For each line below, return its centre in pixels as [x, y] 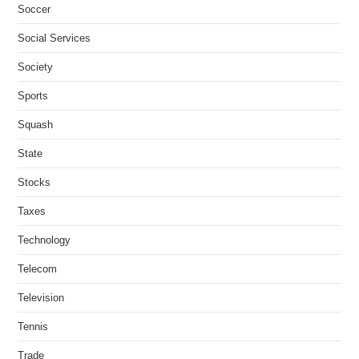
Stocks [34, 183]
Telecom [38, 269]
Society [36, 67]
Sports [33, 96]
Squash [36, 125]
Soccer [34, 10]
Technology [44, 240]
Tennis [33, 327]
